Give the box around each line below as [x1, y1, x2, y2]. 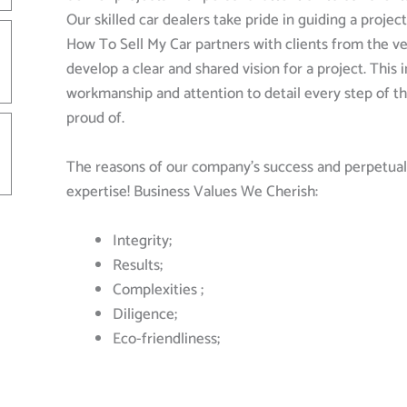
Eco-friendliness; [112, 326, 220, 352]
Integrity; [112, 228, 172, 254]
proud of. [65, 104, 124, 131]
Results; [112, 253, 163, 279]
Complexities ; [112, 277, 203, 303]
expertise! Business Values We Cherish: [65, 178, 318, 204]
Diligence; [112, 302, 177, 328]
